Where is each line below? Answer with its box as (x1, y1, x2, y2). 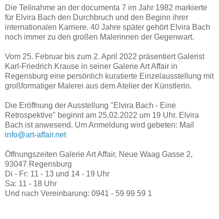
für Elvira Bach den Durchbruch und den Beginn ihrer (5, 13, 188, 22)
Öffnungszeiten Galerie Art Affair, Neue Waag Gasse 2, (5, 150, 193, 158)
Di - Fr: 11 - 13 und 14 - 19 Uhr (5, 169, 109, 178)
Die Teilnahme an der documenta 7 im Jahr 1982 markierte (5, 3, 207, 12)
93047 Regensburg (5, 159, 72, 168)
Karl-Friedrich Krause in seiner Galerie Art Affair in (5, 62, 177, 70)
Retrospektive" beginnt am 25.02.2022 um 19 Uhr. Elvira (5, 110, 199, 119)
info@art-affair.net (5, 130, 66, 139)
